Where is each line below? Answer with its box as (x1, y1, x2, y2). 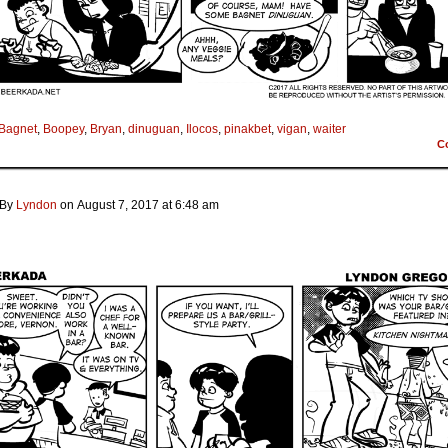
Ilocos (186, 121, 218, 136)
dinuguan (128, 121, 180, 136)
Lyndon (16, 197, 57, 212)
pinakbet (224, 121, 271, 136)
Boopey (43, 121, 84, 136)
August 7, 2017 (77, 197, 159, 212)
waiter (313, 121, 346, 136)
